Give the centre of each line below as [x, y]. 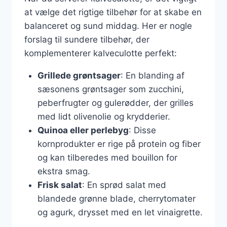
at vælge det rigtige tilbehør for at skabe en [113, 12]
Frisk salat [60, 185]
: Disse [142, 130]
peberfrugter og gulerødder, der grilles [115, 103]
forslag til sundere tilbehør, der [87, 39]
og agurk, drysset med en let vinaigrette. [120, 212]
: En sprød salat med [124, 185]
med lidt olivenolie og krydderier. [104, 116]
